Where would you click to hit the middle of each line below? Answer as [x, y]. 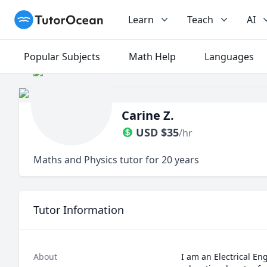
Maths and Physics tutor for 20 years [116, 160]
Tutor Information [79, 210]
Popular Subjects [62, 57]
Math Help [152, 57]
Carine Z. [148, 115]
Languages [229, 57]
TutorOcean [41, 17]
